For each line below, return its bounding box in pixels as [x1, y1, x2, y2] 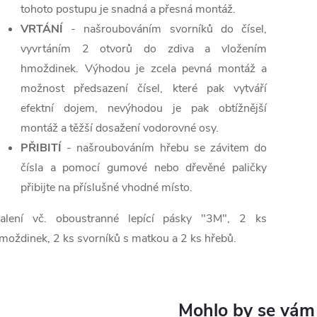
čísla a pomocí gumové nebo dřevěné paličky [21, 160, 267, 176]
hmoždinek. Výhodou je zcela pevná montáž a [21, 61, 267, 77]
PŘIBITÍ [21, 140, 62, 156]
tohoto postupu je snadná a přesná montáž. [21, 1, 236, 18]
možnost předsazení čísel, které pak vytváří [21, 81, 267, 97]
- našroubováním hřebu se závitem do [62, 140, 267, 156]
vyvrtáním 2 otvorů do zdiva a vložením [21, 41, 267, 57]
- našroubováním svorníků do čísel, [63, 21, 267, 38]
